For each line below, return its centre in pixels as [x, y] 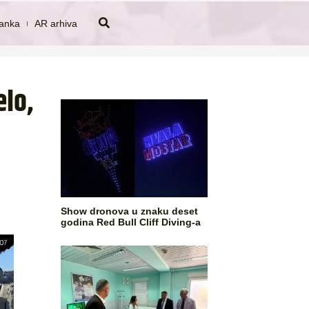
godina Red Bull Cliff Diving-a [131, 222]
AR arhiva [56, 23]
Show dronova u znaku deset [130, 211]
